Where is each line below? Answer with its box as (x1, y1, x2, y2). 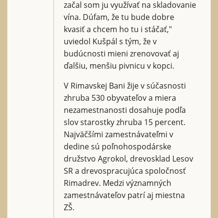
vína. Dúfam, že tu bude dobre (64, 11, 174, 22)
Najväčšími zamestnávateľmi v (64, 128, 173, 140)
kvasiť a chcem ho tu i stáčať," (64, 23, 172, 35)
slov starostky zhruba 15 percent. (64, 116, 185, 127)
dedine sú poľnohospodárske (64, 141, 171, 152)
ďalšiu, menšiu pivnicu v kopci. (64, 60, 174, 71)
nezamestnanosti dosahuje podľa (64, 104, 186, 115)
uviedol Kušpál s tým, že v (64, 36, 157, 47)
